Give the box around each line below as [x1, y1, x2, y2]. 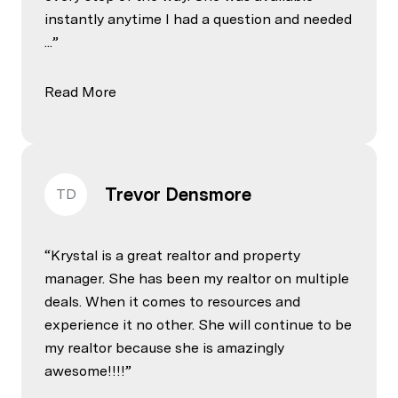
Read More [44, 83, 116, 100]
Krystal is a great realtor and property [51, 246, 300, 264]
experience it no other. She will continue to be [44, 315, 352, 333]
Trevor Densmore [105, 183, 251, 205]
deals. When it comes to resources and [44, 292, 300, 310]
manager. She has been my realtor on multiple [44, 269, 349, 287]
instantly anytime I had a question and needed [44, 10, 352, 28]
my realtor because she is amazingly [44, 338, 284, 356]
